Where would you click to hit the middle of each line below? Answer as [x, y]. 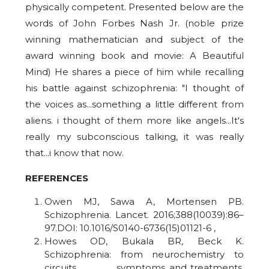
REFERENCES [57, 178]
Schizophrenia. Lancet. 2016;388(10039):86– [144, 215]
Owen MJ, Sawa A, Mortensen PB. [144, 202]
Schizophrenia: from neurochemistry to [144, 255]
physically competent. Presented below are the [134, 7]
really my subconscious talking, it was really [134, 137]
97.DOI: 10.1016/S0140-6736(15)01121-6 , [130, 228]
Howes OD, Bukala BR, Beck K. [144, 241]
